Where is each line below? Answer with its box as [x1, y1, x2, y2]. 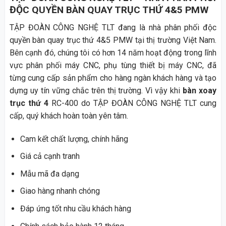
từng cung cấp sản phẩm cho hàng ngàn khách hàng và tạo [9, 73, 217, 83]
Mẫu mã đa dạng [20, 168, 79, 179]
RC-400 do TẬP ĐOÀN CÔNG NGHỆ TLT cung [48, 98, 217, 108]
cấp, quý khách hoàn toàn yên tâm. [9, 110, 128, 121]
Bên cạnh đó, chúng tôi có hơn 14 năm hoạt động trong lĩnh [9, 47, 217, 58]
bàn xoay [183, 85, 217, 95]
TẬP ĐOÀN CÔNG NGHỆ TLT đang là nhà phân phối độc [9, 22, 217, 32]
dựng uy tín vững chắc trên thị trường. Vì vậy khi [9, 85, 183, 95]
